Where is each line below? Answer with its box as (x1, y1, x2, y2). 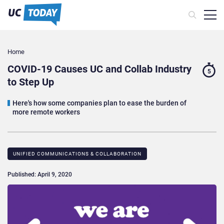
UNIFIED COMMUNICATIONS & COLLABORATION (13, 151, 141, 157)
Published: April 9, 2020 (7, 171, 72, 178)
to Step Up (7, 76, 54, 88)
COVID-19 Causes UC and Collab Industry (7, 63, 191, 75)
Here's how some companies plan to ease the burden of (12, 99, 186, 107)
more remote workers (12, 108, 80, 116)
